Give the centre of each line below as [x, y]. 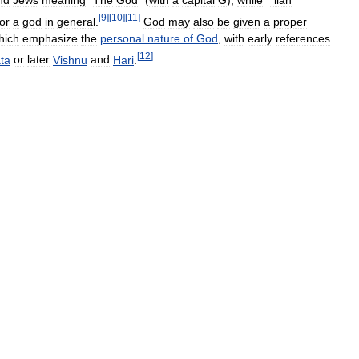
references [303, 38]
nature [164, 38]
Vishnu [70, 60]
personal [122, 38]
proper [290, 21]
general [76, 21]
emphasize [50, 38]
